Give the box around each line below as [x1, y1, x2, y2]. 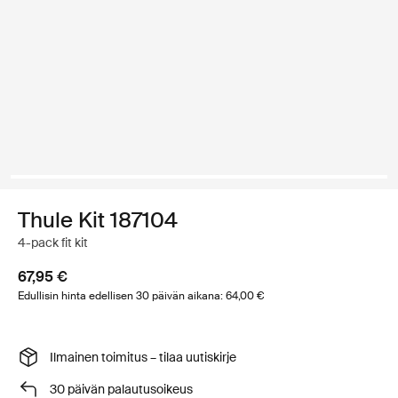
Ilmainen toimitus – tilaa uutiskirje [50, 348, 239, 365]
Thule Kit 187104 [18, 206, 178, 234]
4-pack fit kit [18, 235, 88, 251]
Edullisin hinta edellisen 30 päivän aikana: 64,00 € [18, 289, 264, 303]
